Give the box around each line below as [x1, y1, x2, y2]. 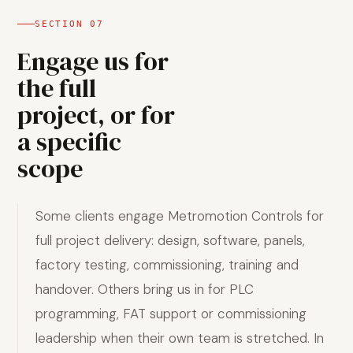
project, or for [17, 98, 175, 132]
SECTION [35, 19, 91, 29]
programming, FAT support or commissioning [35, 305, 307, 322]
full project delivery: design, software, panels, [35, 232, 305, 249]
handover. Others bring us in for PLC [35, 281, 254, 298]
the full [17, 71, 96, 106]
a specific [17, 124, 121, 159]
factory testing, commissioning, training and [35, 256, 299, 273]
